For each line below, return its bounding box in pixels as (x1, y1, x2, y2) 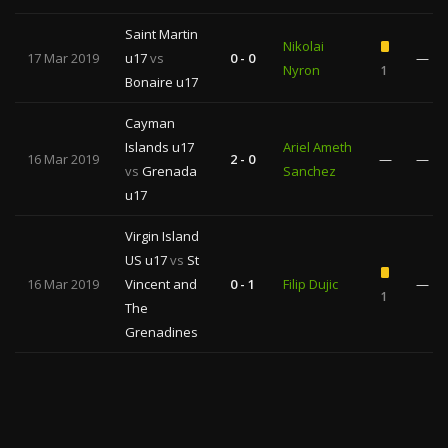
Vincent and (125, 275, 197, 293)
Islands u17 (125, 138, 194, 156)
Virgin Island (125, 227, 199, 245)
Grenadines (125, 323, 198, 341)
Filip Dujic (283, 275, 338, 293)
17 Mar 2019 (27, 49, 99, 67)
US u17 (125, 251, 170, 269)
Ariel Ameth (283, 138, 352, 156)
